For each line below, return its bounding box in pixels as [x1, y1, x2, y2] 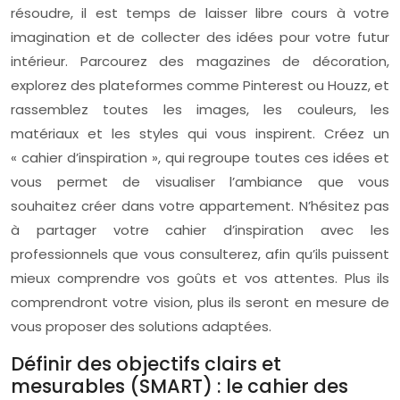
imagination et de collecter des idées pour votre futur [11, 28, 389, 46]
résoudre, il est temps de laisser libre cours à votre [11, 4, 389, 22]
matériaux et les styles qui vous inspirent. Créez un [11, 124, 389, 143]
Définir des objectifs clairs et [11, 351, 281, 377]
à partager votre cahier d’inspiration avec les [11, 221, 389, 239]
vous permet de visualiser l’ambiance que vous [11, 172, 389, 191]
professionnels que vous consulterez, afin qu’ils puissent [11, 245, 389, 263]
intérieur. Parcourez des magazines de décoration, [11, 52, 389, 71]
